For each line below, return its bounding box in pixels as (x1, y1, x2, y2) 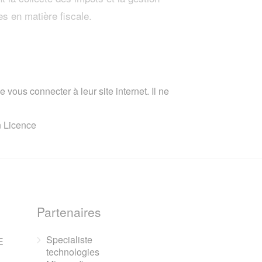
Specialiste (46, 233, 93, 246)
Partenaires (37, 203, 102, 220)
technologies (46, 245, 100, 258)
